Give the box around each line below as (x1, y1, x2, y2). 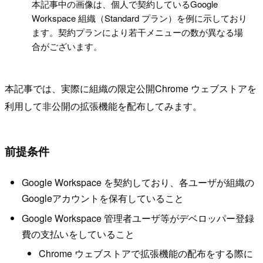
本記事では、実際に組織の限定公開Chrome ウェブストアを (5, 81, 257, 95)
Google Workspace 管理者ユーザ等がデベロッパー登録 (21, 211, 254, 225)
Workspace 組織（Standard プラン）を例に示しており (32, 11, 248, 24)
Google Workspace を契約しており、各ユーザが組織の (21, 176, 254, 190)
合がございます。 (32, 39, 103, 52)
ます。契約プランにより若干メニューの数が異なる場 (32, 25, 244, 38)
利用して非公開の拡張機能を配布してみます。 (5, 99, 202, 113)
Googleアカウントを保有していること (21, 191, 184, 205)
